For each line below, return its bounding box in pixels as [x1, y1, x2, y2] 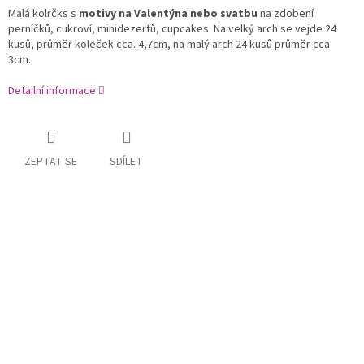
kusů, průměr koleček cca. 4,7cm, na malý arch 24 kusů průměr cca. [8, 37, 332, 54]
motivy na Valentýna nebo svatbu [76, 6, 258, 23]
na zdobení [258, 6, 314, 23]
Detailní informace [8, 83, 96, 100]
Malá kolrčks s [8, 6, 76, 23]
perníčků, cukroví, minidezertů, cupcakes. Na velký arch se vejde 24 [8, 21, 336, 38]
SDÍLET [110, 154, 143, 171]
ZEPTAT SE [24, 154, 77, 171]
